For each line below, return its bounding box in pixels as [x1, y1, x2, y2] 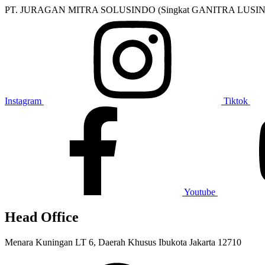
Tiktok [224, 96, 248, 106]
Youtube [184, 187, 215, 198]
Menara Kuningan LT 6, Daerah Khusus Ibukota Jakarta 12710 [5, 237, 241, 247]
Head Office [5, 209, 79, 225]
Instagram [5, 96, 41, 106]
